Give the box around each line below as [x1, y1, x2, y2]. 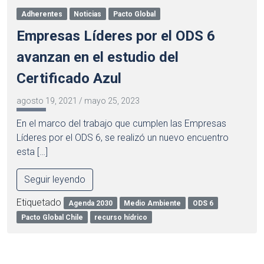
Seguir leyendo [24, 173, 85, 185]
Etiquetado [16, 196, 64, 208]
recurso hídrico [94, 213, 148, 222]
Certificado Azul [16, 70, 121, 87]
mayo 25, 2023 [84, 95, 140, 105]
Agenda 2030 [68, 199, 113, 207]
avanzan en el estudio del [16, 48, 179, 65]
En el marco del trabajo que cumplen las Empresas [16, 117, 226, 129]
